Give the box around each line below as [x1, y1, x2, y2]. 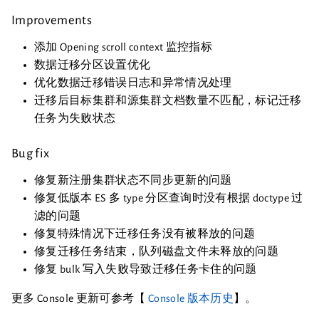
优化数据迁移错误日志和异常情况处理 [34, 76, 232, 88]
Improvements [11, 13, 95, 27]
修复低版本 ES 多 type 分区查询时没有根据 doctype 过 [34, 192, 303, 204]
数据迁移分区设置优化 [34, 58, 151, 70]
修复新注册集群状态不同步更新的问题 [34, 174, 232, 186]
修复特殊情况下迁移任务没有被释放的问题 [34, 227, 256, 239]
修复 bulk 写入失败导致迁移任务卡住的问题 [34, 263, 257, 275]
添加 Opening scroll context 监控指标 [34, 41, 212, 53]
